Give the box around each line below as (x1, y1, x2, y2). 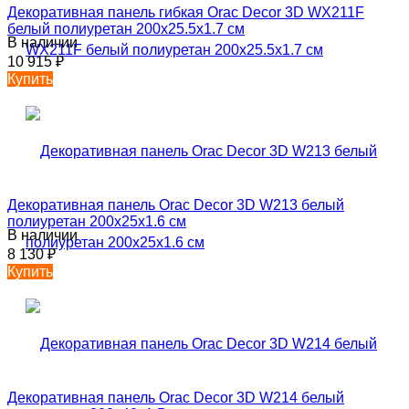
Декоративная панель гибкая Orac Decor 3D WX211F (7, 4, 364, 20)
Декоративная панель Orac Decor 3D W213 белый (7, 196, 344, 213)
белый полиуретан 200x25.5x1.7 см (7, 20, 245, 37)
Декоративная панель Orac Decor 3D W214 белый (7, 389, 344, 405)
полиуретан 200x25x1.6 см (7, 213, 186, 229)
